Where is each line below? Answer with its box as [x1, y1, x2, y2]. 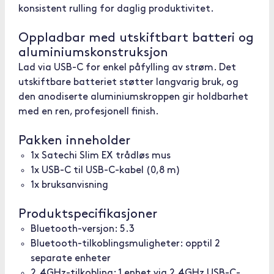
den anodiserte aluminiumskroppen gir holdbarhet [18, 92, 248, 102]
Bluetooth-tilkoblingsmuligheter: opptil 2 [31, 239, 220, 249]
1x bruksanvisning [31, 180, 108, 190]
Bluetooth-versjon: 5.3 [31, 224, 135, 234]
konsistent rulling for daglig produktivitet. [18, 4, 214, 14]
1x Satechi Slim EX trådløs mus [31, 151, 171, 161]
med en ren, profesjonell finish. [18, 107, 159, 117]
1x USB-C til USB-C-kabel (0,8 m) [31, 166, 180, 176]
